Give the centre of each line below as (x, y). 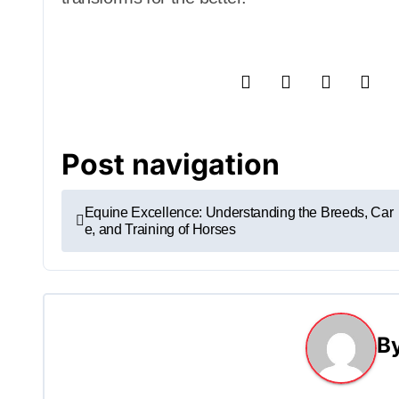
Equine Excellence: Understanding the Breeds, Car (239, 212)
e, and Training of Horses (160, 229)
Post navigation (171, 164)
